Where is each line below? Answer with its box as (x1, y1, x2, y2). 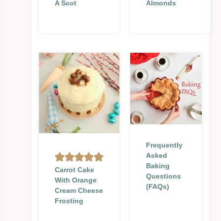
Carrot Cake (55, 166, 94, 174)
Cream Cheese (55, 186, 103, 195)
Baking (146, 162, 170, 170)
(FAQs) (146, 183, 169, 191)
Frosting (55, 197, 83, 205)
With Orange (55, 176, 97, 184)
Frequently (146, 141, 183, 149)
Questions (146, 172, 181, 181)
